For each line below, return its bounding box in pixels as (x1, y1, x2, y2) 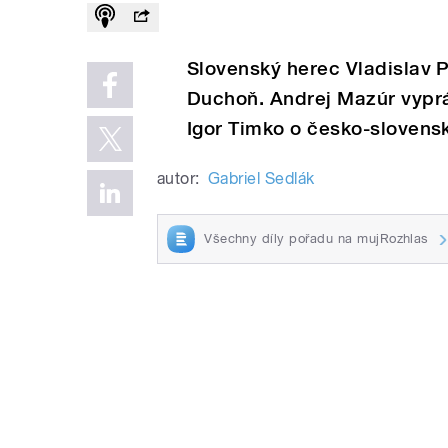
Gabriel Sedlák (207, 168, 315, 188)
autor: (157, 168, 200, 188)
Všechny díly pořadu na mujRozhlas (204, 230, 429, 246)
